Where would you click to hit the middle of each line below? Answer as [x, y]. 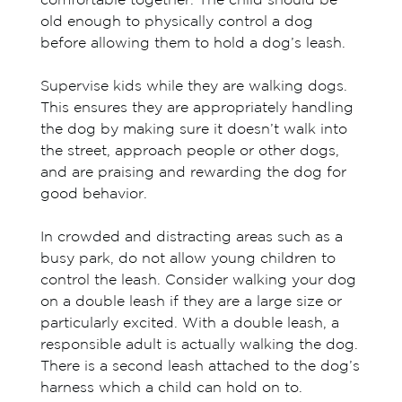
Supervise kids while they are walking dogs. [193, 87]
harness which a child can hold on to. [171, 389]
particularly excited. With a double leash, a [189, 324]
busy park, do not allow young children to [188, 259]
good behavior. [96, 195]
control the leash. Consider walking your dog [198, 281]
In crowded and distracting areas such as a [191, 238]
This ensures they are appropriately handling [197, 109]
